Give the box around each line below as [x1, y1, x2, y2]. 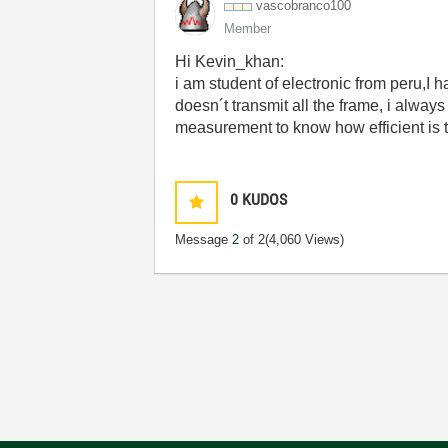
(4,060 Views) [265, 232, 345, 247]
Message [175, 232, 233, 247]
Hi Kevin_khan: [175, 53, 285, 70]
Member [224, 21, 272, 36]
